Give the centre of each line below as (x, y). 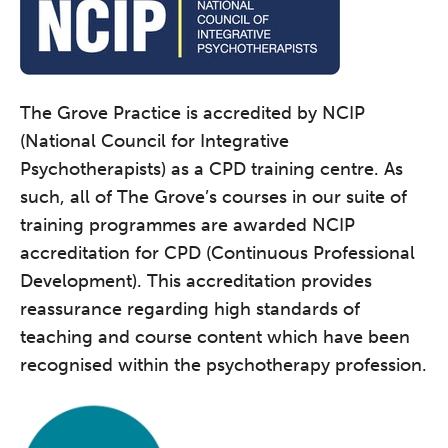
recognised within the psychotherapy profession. (223, 365)
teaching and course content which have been (215, 337)
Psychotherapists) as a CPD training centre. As (211, 169)
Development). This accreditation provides (196, 281)
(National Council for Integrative (154, 141)
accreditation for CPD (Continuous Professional (217, 253)
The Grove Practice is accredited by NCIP (192, 113)
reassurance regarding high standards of (190, 309)
